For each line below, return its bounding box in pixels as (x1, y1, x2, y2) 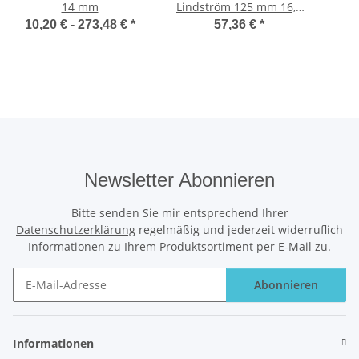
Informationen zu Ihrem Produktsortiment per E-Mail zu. (28, 238, 331, 254)
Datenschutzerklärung (16, 221, 135, 237)
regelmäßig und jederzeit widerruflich (135, 221, 343, 237)
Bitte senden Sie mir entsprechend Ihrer (71, 204, 288, 220)
